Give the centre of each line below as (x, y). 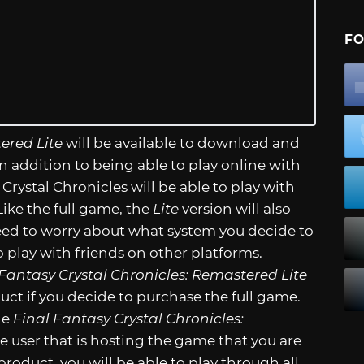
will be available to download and (181, 143)
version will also (235, 208)
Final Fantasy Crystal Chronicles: (128, 318)
